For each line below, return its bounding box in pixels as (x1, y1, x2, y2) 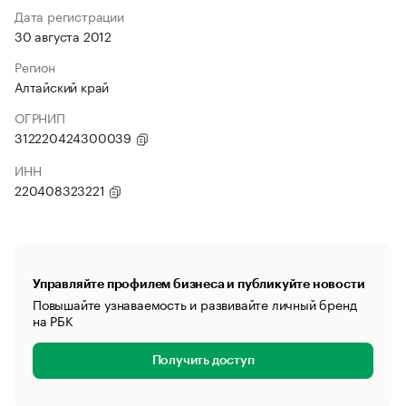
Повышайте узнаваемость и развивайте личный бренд (33, 294, 357, 314)
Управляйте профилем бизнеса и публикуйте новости (33, 277, 365, 290)
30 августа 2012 (14, 25, 111, 45)
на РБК (33, 310, 73, 330)
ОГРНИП (14, 107, 65, 127)
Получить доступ (151, 354, 255, 367)
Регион (14, 56, 55, 76)
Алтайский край (14, 76, 110, 96)
